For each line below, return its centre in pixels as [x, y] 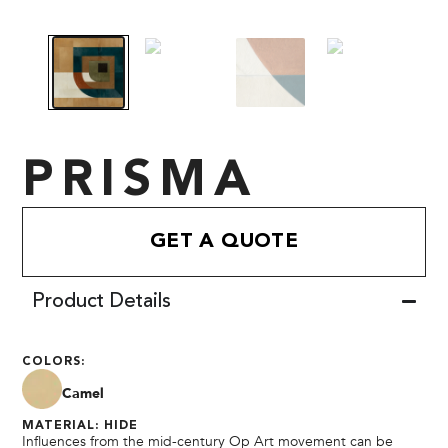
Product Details [102, 301]
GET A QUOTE [224, 241]
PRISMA [140, 182]
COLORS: [54, 361]
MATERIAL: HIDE [80, 425]
